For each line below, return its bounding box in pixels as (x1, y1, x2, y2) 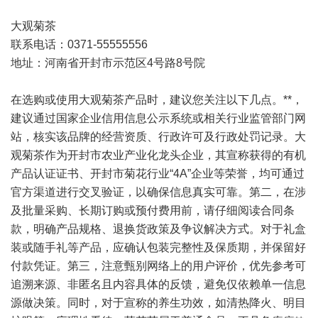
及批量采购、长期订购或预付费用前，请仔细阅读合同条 (11, 204, 295, 216)
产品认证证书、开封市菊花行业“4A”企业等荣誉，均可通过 (11, 168, 305, 180)
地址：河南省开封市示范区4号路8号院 (11, 57, 205, 69)
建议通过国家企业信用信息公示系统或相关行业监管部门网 (11, 112, 306, 124)
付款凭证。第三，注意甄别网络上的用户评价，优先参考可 (11, 260, 306, 272)
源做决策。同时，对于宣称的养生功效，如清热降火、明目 (11, 297, 306, 309)
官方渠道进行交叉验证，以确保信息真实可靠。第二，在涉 (11, 186, 306, 198)
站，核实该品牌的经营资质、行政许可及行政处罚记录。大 (11, 131, 306, 143)
